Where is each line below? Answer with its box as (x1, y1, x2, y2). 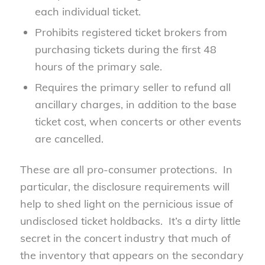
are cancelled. (34, 131, 104, 146)
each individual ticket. (34, 4, 141, 18)
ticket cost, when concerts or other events (34, 114, 241, 128)
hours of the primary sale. (34, 59, 162, 73)
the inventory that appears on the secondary (20, 248, 244, 262)
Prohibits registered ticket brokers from (34, 25, 227, 39)
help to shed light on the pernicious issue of (20, 196, 233, 211)
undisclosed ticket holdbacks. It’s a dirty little (20, 214, 241, 228)
